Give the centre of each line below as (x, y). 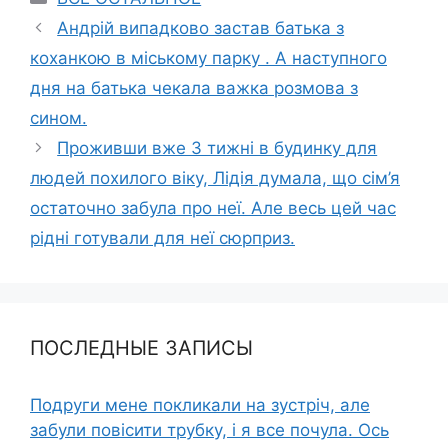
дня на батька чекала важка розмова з (194, 87)
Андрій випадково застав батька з (201, 27)
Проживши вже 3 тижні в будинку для (217, 147)
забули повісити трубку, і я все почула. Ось (209, 429)
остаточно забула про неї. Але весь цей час (213, 207)
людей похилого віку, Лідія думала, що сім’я (215, 177)
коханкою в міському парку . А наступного (208, 57)
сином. (58, 117)
